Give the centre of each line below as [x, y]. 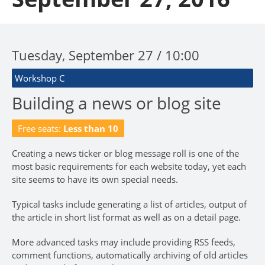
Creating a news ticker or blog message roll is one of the [125, 153]
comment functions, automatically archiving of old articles [130, 255]
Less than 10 [91, 129]
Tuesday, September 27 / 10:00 [106, 55]
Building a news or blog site [117, 103]
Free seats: [41, 129]
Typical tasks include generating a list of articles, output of [129, 204]
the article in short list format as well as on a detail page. [126, 217]
